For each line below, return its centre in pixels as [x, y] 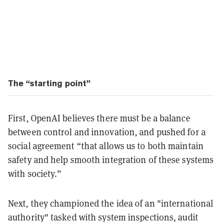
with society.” [35, 173]
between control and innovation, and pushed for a [107, 132]
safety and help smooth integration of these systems [111, 160]
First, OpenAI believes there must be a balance [99, 118]
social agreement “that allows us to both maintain [106, 146]
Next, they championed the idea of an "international [111, 203]
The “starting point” [49, 83]
